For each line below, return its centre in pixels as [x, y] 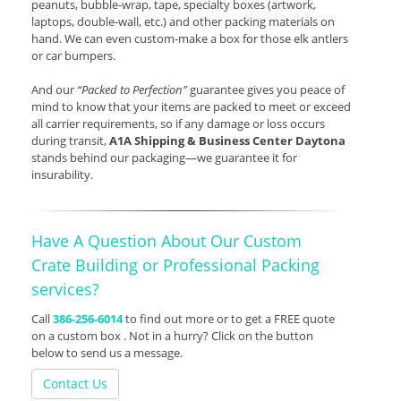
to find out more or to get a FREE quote [230, 319]
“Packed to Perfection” [133, 90]
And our [54, 90]
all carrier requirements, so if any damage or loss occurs [178, 124]
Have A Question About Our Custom [166, 241]
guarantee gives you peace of [267, 90]
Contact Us [75, 384]
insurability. [62, 175]
